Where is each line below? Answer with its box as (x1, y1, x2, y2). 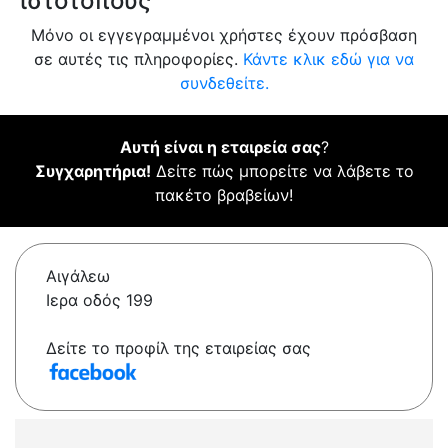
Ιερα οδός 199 (46, 290, 153, 311)
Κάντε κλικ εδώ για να (243, 49, 414, 70)
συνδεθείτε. (179, 73, 269, 94)
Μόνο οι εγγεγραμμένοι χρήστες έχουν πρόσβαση (31, 25, 417, 46)
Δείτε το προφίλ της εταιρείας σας (46, 338, 311, 359)
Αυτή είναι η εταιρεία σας (119, 137, 321, 158)
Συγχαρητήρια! (34, 161, 151, 182)
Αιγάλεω (46, 266, 110, 287)
